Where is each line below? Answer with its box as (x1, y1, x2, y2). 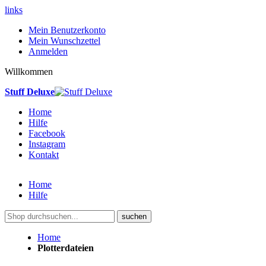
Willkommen (5, 66, 53, 77)
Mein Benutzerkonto (28, 25, 106, 35)
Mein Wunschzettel (28, 36, 100, 46)
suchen (122, 212, 147, 221)
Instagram (28, 139, 65, 149)
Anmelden (28, 46, 68, 56)
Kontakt (28, 150, 59, 160)
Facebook (28, 128, 65, 138)
